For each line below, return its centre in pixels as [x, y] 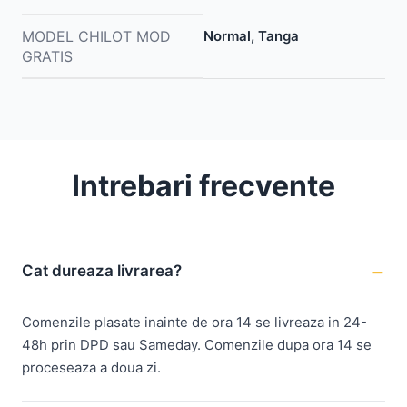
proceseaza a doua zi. [91, 367]
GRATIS [47, 56]
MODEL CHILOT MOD [96, 36]
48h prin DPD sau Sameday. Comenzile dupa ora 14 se [197, 344]
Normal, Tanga [251, 35]
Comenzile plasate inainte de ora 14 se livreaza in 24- [194, 322]
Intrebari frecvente [203, 185]
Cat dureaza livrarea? [102, 271]
